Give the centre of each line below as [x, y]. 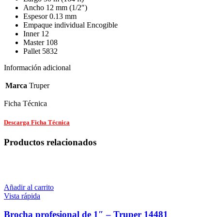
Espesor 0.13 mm [50, 16]
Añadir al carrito [29, 187]
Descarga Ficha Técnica [37, 122]
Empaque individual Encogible [70, 25]
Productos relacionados [50, 142]
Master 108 [40, 42]
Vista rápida [22, 196]
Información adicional [37, 67]
